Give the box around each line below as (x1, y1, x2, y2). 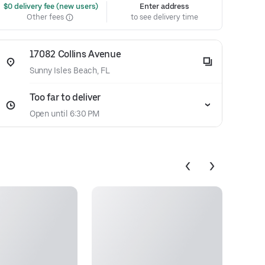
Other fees (27, 12, 66, 21)
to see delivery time (131, 12, 198, 21)
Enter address (140, 2, 190, 11)
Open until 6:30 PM (29, 109, 100, 118)
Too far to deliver (29, 92, 101, 103)
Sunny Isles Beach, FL (29, 66, 110, 75)
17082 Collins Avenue (29, 49, 121, 60)
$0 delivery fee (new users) (1, 2, 99, 11)
